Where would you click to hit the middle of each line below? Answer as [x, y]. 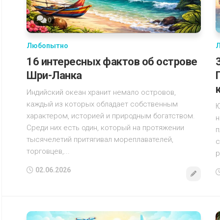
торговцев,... [48, 151]
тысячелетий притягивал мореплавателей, [100, 140]
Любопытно [47, 46]
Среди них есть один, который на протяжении [105, 128]
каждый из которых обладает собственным [102, 104]
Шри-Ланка [54, 76]
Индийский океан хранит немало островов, [101, 93]
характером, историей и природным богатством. [111, 116]
